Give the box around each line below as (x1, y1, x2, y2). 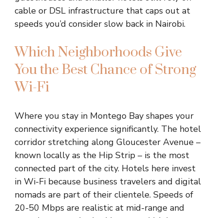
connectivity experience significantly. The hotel (15, 123, 201, 135)
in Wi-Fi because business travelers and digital (15, 176, 201, 187)
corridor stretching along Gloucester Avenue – (15, 136, 200, 148)
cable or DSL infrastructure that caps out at (15, 5, 190, 17)
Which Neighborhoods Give (15, 44, 182, 61)
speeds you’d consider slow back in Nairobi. (15, 18, 185, 30)
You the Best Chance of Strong (15, 61, 196, 78)
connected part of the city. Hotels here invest (15, 163, 196, 174)
